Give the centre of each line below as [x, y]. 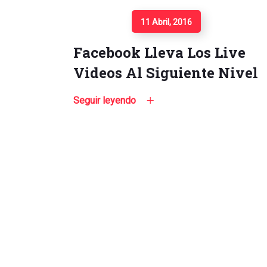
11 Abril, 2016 [166, 22]
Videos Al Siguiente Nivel [166, 73]
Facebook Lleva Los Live [159, 52]
